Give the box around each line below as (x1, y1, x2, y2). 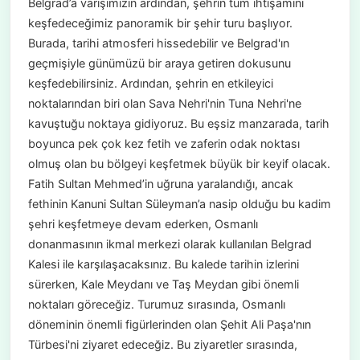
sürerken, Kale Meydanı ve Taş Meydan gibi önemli (27, 277, 299, 292)
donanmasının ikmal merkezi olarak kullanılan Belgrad (27, 237, 312, 252)
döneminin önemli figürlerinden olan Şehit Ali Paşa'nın (27, 317, 311, 332)
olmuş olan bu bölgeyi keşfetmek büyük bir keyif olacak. (27, 157, 330, 171)
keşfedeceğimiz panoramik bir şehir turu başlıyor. (27, 16, 292, 31)
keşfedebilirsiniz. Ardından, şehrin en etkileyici (27, 76, 273, 91)
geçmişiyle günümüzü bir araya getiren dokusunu (27, 56, 291, 71)
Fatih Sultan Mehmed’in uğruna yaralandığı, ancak (27, 177, 293, 191)
